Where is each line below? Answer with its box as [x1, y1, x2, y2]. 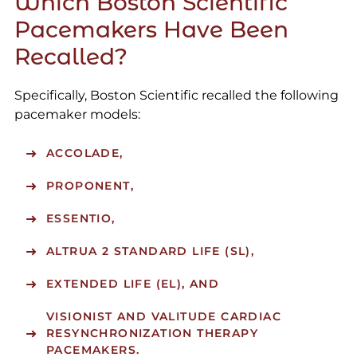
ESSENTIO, [45, 211, 116, 226]
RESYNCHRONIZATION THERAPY [45, 326, 258, 341]
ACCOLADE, [45, 146, 124, 161]
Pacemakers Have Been [14, 16, 288, 44]
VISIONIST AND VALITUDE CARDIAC [45, 309, 281, 324]
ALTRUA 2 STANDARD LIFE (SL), [45, 244, 255, 259]
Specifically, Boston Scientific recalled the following [14, 88, 339, 104]
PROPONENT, [45, 178, 134, 194]
